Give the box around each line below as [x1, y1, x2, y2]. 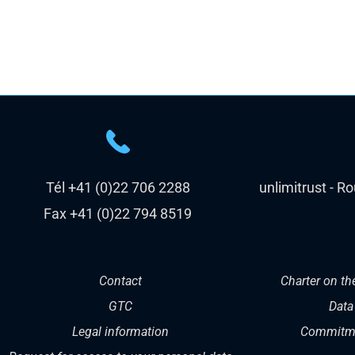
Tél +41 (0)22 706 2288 [45, 178, 190, 196]
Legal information [71, 323, 169, 339]
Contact [98, 273, 142, 288]
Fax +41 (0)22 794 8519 [44, 204, 193, 222]
